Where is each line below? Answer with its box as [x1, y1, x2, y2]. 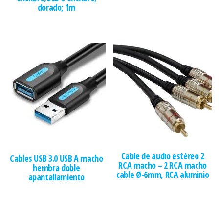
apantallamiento [28, 171, 85, 183]
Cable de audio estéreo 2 [121, 150, 204, 162]
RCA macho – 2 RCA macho [118, 159, 207, 171]
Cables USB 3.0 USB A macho [9, 153, 103, 165]
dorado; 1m [37, 1, 76, 13]
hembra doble [33, 162, 80, 174]
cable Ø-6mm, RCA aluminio [116, 168, 209, 180]
